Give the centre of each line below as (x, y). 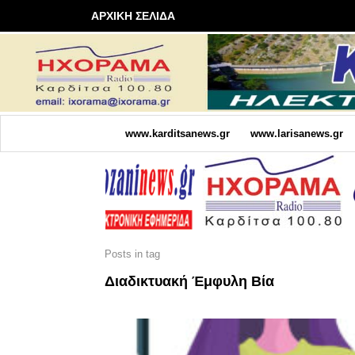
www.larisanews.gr (296, 133)
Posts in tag (132, 254)
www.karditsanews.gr (177, 133)
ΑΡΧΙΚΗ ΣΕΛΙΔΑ (133, 16)
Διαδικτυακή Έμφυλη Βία (189, 281)
